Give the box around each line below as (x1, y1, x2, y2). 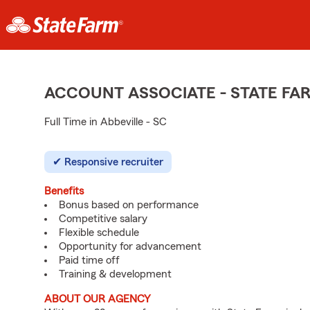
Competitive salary (59, 213, 147, 224)
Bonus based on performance (59, 199, 199, 210)
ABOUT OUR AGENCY (44, 293, 151, 304)
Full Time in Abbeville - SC (44, 116, 167, 127)
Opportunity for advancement (59, 241, 201, 252)
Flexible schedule (59, 227, 139, 238)
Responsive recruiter (64, 156, 163, 167)
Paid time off (59, 255, 120, 266)
